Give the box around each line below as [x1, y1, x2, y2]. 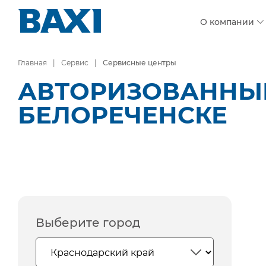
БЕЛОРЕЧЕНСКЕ [18, 100, 227, 129]
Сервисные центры [103, 58, 176, 67]
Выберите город [36, 216, 140, 230]
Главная [18, 58, 47, 67]
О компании [200, 17, 254, 28]
